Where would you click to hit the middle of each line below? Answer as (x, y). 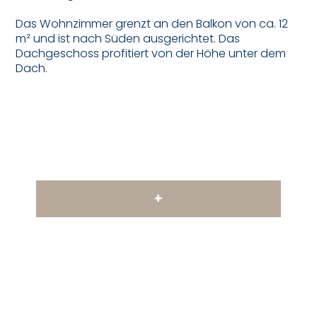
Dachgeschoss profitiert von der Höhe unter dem (151, 54)
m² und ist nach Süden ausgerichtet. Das (128, 39)
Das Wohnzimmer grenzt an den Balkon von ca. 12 (152, 24)
